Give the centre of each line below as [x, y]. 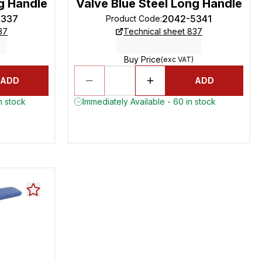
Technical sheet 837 [163, 31]
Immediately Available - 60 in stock [149, 101]
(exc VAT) [177, 59]
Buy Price [143, 59]
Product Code [133, 18]
